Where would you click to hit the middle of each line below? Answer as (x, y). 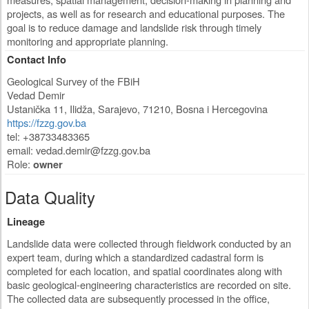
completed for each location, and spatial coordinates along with (144, 271)
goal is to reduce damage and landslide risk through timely (134, 28)
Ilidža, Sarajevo (103, 109)
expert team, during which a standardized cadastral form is (135, 257)
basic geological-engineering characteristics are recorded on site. (149, 285)
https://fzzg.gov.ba (47, 123)
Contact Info (37, 60)
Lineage (26, 222)
